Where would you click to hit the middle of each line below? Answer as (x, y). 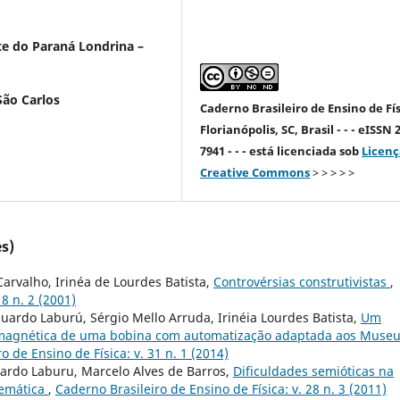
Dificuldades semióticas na (313, 371)
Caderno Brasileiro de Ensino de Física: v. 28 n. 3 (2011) (221, 388)
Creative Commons (255, 172)
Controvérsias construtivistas (302, 281)
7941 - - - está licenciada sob (281, 150)
